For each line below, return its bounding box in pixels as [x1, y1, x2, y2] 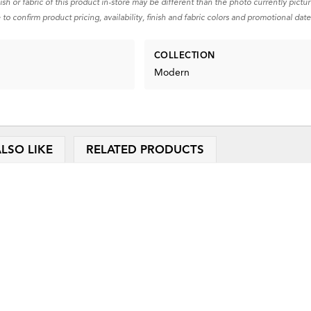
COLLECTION [153, 50, 215, 62]
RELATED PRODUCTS [85, 142, 204, 157]
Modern [153, 66, 190, 78]
